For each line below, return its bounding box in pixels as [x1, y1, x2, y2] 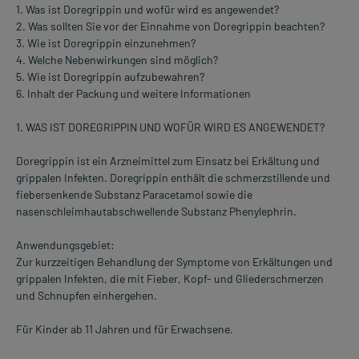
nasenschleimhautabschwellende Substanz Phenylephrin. [16, 204, 296, 219]
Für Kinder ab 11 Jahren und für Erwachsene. [16, 322, 233, 337]
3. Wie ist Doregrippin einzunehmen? [16, 36, 196, 50]
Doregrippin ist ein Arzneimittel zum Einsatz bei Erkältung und [16, 154, 320, 168]
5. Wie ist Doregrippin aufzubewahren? [16, 70, 204, 84]
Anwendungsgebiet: [16, 238, 115, 252]
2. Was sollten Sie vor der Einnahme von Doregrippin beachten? [16, 19, 325, 34]
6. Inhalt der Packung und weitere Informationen [16, 87, 251, 101]
